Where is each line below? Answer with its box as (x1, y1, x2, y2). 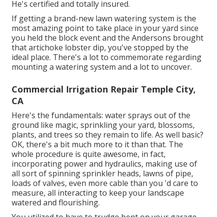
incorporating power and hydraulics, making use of (12, 158, 197, 170)
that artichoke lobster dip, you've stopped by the (12, 42, 188, 53)
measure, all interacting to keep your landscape (12, 187, 184, 199)
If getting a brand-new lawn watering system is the (12, 13, 196, 24)
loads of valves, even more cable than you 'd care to (12, 178, 198, 189)
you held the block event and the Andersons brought (12, 32, 203, 44)
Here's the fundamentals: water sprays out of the (12, 110, 190, 121)
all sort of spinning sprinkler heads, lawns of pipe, (12, 168, 193, 179)
